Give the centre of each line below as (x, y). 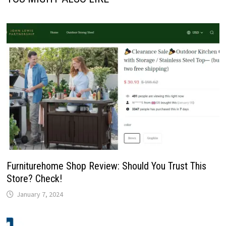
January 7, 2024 (40, 194)
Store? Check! (34, 179)
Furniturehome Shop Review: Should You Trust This (106, 166)
